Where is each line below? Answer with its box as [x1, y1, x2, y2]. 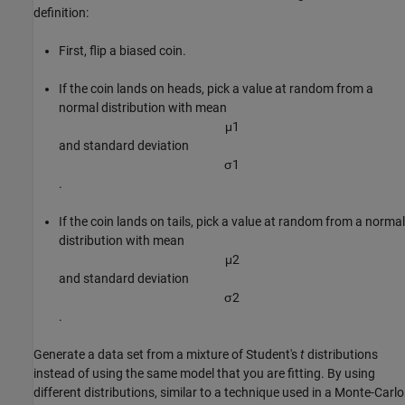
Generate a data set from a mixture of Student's [33, 347, 300, 363]
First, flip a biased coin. [59, 43, 186, 59]
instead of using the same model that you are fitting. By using [33, 366, 375, 381]
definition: [33, 5, 89, 21]
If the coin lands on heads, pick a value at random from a [59, 81, 373, 97]
